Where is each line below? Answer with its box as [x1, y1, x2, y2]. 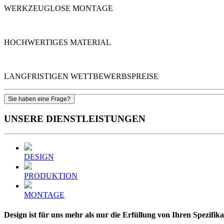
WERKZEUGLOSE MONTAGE [4, 3, 113, 12]
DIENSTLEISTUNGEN [46, 113, 145, 124]
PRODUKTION [24, 171, 77, 180]
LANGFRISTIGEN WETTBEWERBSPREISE [4, 71, 158, 80]
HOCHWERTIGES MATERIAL [4, 37, 111, 46]
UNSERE [4, 113, 46, 124]
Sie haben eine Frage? [8, 95, 70, 102]
